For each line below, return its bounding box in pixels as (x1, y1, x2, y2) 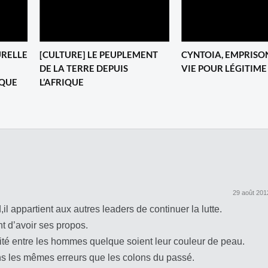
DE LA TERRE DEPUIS (39, 62, 128, 74)
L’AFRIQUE (39, 76, 84, 87)
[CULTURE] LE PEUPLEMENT (39, 48, 158, 60)
